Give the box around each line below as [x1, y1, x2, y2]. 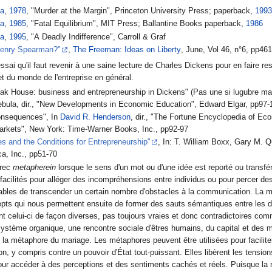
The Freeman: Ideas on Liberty [73, 45, 182, 54]
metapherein [13, 163, 56, 172]
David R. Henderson [60, 113, 131, 122]
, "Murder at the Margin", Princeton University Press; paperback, [26, 7, 256, 16]
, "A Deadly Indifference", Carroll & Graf [26, 32, 166, 41]
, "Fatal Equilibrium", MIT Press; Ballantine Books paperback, [26, 19, 246, 29]
